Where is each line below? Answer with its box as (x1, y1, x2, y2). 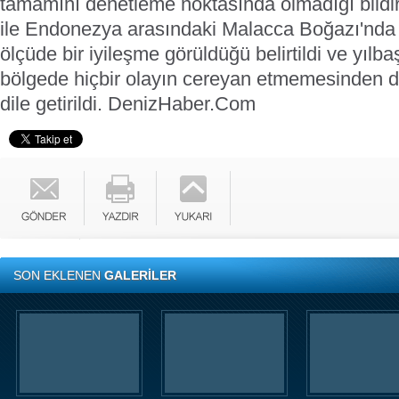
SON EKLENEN (13, 268, 104, 282)
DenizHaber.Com (108, 93, 256, 115)
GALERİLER (104, 268, 176, 282)
